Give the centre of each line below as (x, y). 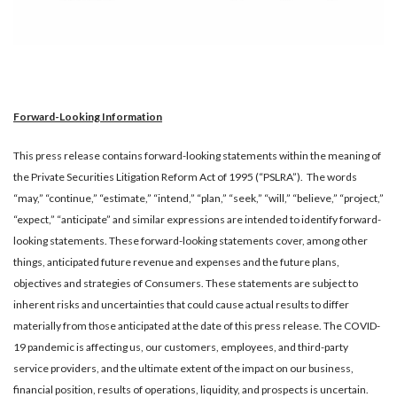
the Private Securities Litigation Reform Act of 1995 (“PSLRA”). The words (185, 177)
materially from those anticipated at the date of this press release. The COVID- (197, 326)
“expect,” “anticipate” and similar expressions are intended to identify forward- (197, 220)
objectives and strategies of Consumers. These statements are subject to (186, 284)
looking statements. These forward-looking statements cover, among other (191, 241)
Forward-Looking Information (88, 117)
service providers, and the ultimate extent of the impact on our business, (183, 369)
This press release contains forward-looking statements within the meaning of (197, 156)
